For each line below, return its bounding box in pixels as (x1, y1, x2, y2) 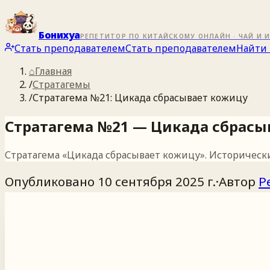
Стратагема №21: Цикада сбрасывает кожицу (33, 91, 248, 104)
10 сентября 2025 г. (98, 172, 216, 190)
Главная (35, 64, 72, 78)
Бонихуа (39, 28, 80, 42)
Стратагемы (33, 78, 90, 91)
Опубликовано (5, 172, 95, 190)
